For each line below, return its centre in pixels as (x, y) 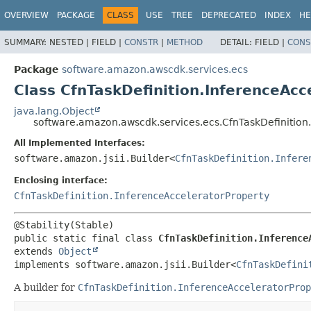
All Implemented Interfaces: (79, 143)
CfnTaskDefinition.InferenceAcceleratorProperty (142, 195)
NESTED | (70, 42)
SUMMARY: (27, 42)
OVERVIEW (26, 15)
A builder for (46, 287)
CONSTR (141, 42)
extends (36, 251)
